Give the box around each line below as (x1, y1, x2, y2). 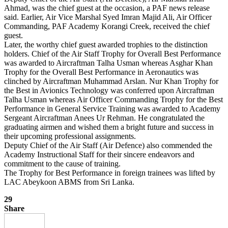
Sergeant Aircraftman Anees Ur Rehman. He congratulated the (4, 113, 205, 122)
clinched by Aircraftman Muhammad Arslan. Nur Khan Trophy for (4, 76, 218, 85)
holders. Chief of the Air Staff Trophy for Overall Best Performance (4, 49, 221, 58)
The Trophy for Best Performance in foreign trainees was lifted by (4, 168, 215, 177)
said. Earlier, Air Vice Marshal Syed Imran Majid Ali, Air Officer (4, 12, 212, 21)
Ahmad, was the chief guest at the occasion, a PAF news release (4, 3, 210, 12)
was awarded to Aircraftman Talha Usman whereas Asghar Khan (4, 58, 213, 67)
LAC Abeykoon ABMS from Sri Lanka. (4, 177, 134, 186)
